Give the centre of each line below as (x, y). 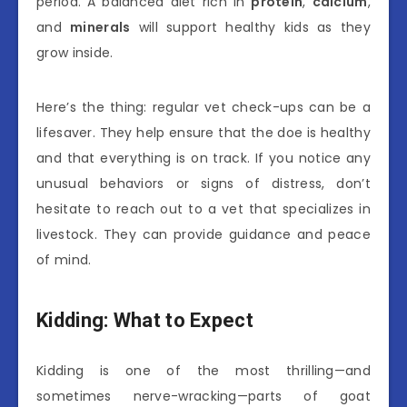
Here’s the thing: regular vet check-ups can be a (203, 107)
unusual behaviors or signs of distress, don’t (203, 183)
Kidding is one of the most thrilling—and (203, 370)
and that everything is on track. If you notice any (203, 158)
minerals (100, 27)
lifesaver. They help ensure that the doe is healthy (203, 132)
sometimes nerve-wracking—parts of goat (203, 396)
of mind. (64, 259)
